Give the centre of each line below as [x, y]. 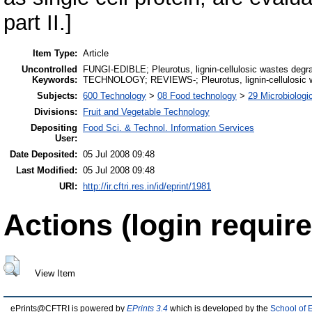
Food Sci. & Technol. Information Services [169, 127]
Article [96, 53]
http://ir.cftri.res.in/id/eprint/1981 [147, 186]
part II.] [38, 22]
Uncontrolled [49, 69]
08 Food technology [197, 95]
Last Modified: [47, 170]
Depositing [54, 127]
